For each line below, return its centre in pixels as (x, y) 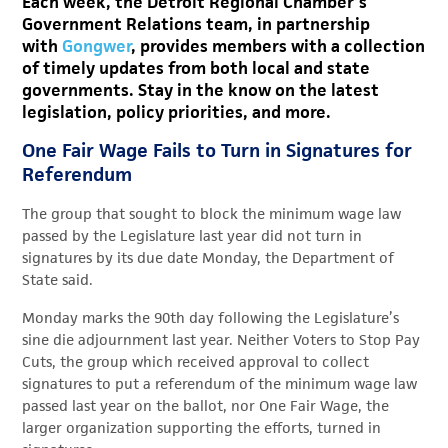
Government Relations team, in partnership (196, 24)
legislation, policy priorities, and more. (177, 112)
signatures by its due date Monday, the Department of (208, 258)
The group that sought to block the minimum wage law (212, 214)
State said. (58, 280)
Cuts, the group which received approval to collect (196, 362)
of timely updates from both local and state (196, 68)
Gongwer (97, 46)
